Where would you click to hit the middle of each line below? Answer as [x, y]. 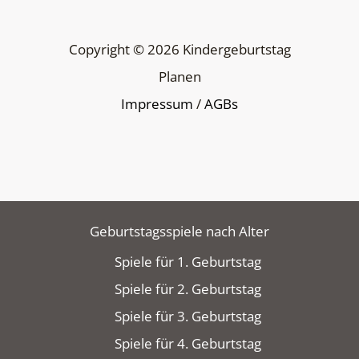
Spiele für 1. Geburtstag [188, 262]
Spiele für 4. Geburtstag [188, 344]
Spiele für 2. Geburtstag [188, 289]
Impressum [157, 103]
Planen [179, 76]
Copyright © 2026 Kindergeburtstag [179, 49]
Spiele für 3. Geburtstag [188, 317]
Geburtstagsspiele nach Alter [179, 231]
